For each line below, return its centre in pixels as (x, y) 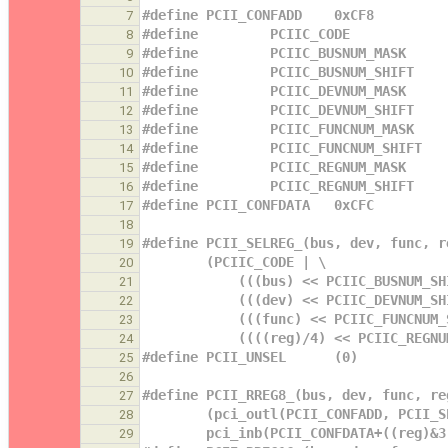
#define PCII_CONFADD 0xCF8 (258, 14)
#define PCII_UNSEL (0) (250, 356)
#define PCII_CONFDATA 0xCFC (258, 204)
